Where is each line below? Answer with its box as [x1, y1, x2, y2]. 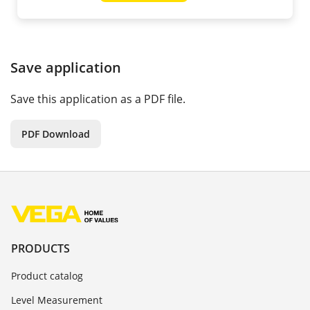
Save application [10, 57, 121, 77]
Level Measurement [11, 293, 102, 307]
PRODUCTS [11, 240, 70, 256]
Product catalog [11, 268, 83, 282]
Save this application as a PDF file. [10, 91, 185, 107]
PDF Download [21, 127, 90, 141]
